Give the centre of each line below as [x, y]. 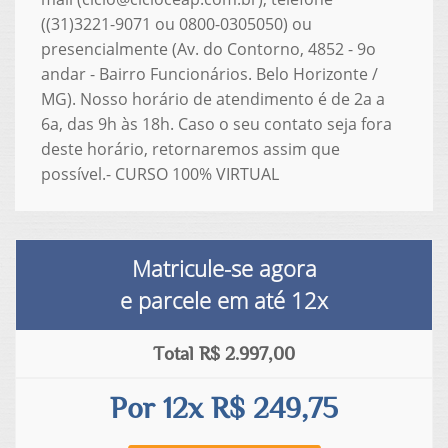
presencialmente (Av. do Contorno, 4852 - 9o [208, 48]
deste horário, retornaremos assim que [190, 148]
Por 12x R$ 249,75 [224, 408]
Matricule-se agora [224, 267]
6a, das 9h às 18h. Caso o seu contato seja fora [216, 123]
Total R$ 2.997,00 [224, 353]
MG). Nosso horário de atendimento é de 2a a [212, 98]
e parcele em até [205, 299]
